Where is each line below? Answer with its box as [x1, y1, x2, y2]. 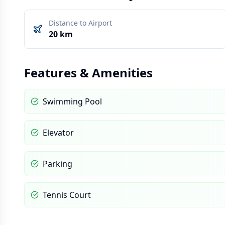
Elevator [43, 127, 74, 138]
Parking [43, 158, 72, 169]
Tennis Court [43, 189, 91, 200]
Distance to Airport [49, 18, 112, 28]
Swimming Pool [43, 95, 102, 107]
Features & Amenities [24, 64, 153, 81]
